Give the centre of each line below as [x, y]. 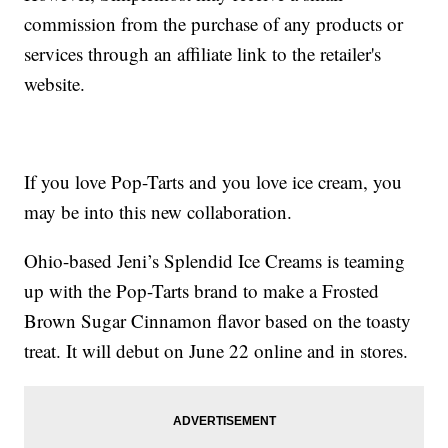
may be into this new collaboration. [158, 212]
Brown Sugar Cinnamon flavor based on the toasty [218, 321]
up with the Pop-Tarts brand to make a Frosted [202, 291]
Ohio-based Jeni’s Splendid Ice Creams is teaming [215, 261]
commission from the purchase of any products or [214, 24]
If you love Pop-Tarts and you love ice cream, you [213, 182]
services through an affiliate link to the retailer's [203, 54]
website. [55, 84]
